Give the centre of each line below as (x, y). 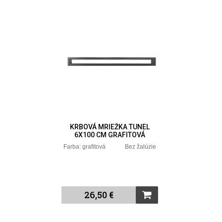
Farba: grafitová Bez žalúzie (110, 146)
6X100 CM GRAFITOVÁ (110, 135)
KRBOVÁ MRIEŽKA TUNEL (110, 127)
